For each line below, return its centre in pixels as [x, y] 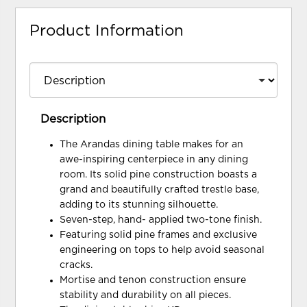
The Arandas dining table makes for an [152, 145]
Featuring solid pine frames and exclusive [159, 235]
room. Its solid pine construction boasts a [159, 175]
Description [73, 120]
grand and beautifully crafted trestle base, [160, 190]
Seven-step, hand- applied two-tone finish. [161, 220]
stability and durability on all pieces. [146, 296]
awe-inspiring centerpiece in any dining [154, 160]
